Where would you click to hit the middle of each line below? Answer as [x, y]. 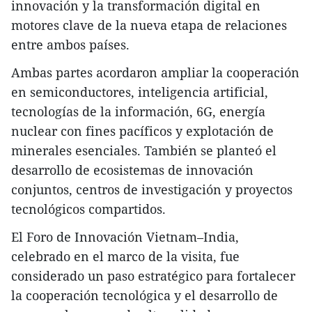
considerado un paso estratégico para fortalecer [153, 275]
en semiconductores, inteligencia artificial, [140, 92]
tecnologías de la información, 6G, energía [138, 111]
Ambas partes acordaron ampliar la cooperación [155, 72]
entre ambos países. [70, 44]
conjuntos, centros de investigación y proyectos [152, 189]
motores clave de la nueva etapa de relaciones [149, 25]
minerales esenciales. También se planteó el [144, 150]
